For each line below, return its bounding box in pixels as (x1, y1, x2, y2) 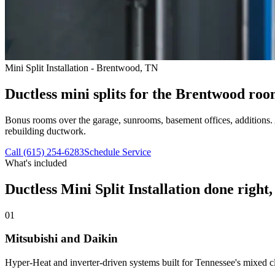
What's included (5, 157, 67, 168)
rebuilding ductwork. (5, 125, 86, 136)
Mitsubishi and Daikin (5, 232, 118, 246)
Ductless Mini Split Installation (5, 180, 200, 197)
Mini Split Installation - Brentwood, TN (5, 63, 158, 73)
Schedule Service (84, 146, 151, 157)
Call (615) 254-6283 (5, 146, 84, 157)
